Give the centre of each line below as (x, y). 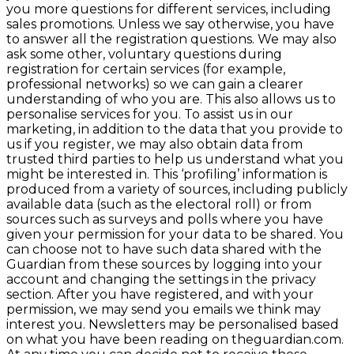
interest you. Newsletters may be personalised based (173, 324)
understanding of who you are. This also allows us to (171, 99)
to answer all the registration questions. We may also (171, 39)
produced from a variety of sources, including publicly (177, 189)
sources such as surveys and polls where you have (165, 219)
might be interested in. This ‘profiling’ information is (167, 174)
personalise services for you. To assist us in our (150, 114)
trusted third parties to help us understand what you (175, 159)
